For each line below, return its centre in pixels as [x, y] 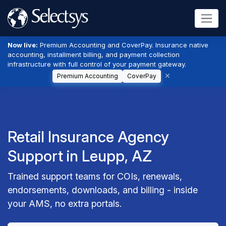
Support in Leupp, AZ [80, 156]
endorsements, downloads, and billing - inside [103, 190]
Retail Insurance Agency [88, 137]
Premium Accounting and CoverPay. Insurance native [123, 45]
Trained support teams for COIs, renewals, [95, 176]
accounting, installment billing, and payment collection [94, 54]
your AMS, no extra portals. [65, 204]
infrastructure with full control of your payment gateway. [97, 64]
